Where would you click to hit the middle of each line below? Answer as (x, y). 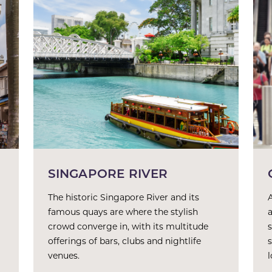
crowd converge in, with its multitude (128, 226)
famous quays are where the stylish (123, 212)
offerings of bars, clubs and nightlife (124, 241)
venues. (63, 255)
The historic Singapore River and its (123, 197)
